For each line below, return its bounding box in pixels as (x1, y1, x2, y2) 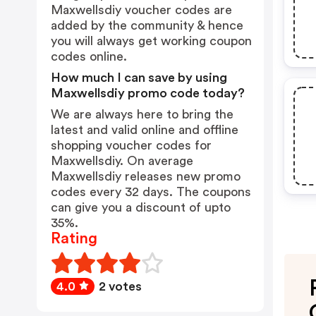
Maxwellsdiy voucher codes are (51, 4, 232, 16)
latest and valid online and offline (51, 123, 238, 136)
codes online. (51, 50, 127, 63)
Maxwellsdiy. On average (51, 154, 193, 167)
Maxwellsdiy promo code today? (51, 87, 245, 99)
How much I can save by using (51, 71, 227, 84)
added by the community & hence (51, 19, 243, 32)
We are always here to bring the (51, 108, 233, 121)
